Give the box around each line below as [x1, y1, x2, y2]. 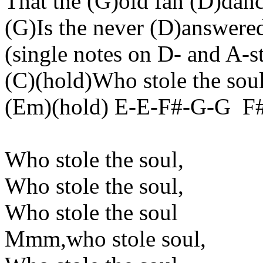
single [12, 41, 68, 66]
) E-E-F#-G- [101, 94, 214, 119]
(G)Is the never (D [5, 15, 174, 40]
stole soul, [106, 226, 206, 251]
